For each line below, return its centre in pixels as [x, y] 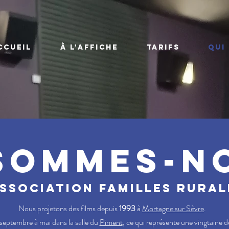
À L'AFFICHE [89, 47]
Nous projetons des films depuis [68, 208]
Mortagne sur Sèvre [173, 208]
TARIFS [163, 47]
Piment [111, 222]
